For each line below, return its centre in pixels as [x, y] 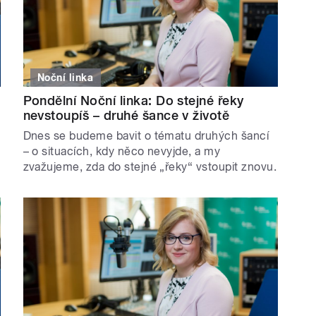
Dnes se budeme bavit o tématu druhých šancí [146, 136]
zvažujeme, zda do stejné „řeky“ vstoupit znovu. [150, 167]
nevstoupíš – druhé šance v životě [126, 116]
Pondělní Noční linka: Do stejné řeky [133, 101]
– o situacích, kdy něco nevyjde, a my [122, 152]
